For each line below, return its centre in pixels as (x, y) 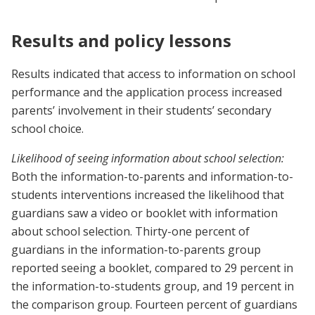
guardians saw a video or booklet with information (144, 213)
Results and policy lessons (121, 40)
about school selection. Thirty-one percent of (130, 232)
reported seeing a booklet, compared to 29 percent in (152, 268)
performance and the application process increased (147, 92)
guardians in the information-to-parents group (136, 250)
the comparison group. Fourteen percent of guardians (154, 305)
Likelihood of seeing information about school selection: (148, 159)
